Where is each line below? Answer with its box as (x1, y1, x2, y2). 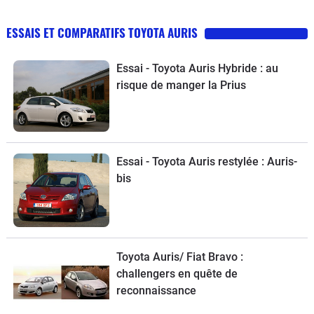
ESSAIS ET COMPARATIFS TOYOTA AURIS (6, 23, 198, 41)
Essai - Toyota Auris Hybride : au (116, 61, 278, 75)
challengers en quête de (116, 267, 238, 281)
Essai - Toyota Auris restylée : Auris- (116, 155, 297, 169)
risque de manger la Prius (116, 78, 246, 92)
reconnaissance (116, 284, 196, 298)
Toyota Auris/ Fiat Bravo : (116, 250, 243, 264)
